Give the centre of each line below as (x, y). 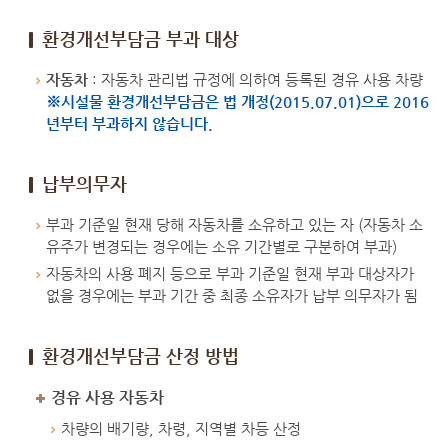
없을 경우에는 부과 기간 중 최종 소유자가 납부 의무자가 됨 (232, 296)
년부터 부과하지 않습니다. (129, 124)
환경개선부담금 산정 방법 (140, 356)
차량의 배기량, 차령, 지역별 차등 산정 (181, 429)
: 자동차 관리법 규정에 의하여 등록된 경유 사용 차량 (255, 80)
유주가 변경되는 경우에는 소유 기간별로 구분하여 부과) (221, 247)
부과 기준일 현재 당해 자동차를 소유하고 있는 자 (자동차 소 (234, 225)
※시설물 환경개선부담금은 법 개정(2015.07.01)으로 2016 (237, 102)
